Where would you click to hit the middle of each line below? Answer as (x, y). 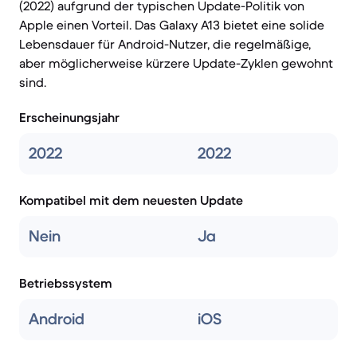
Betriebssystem (66, 283)
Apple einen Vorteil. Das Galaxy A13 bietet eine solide (172, 25)
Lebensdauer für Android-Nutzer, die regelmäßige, (165, 44)
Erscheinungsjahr (69, 117)
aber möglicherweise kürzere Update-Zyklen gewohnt (176, 63)
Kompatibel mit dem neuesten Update (131, 200)
